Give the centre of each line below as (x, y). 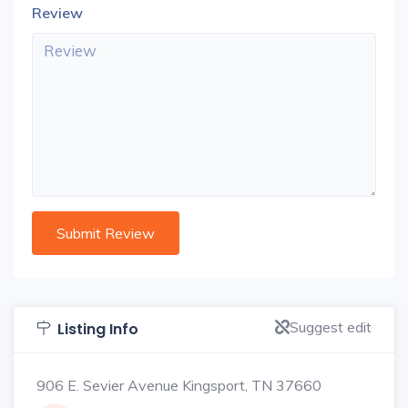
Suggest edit (331, 327)
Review (57, 13)
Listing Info (98, 329)
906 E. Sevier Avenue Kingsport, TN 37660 (179, 385)
